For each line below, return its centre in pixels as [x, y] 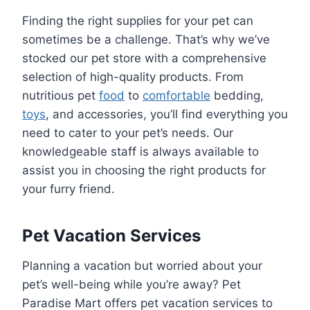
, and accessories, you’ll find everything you [167, 115]
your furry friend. [69, 189]
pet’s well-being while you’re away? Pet [131, 285]
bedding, [237, 96]
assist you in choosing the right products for [144, 171]
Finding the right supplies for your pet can [138, 21]
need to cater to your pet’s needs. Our [128, 133]
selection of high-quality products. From [133, 77]
